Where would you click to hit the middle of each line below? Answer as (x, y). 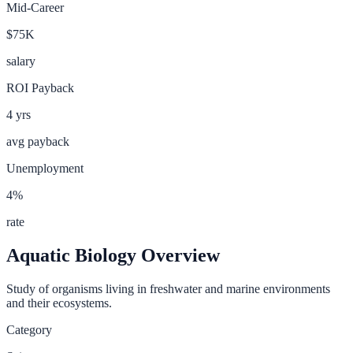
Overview (178, 255)
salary (21, 61)
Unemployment (45, 168)
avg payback (38, 141)
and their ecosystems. (59, 303)
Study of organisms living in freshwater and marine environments (168, 288)
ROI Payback (40, 87)
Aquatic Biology (71, 255)
